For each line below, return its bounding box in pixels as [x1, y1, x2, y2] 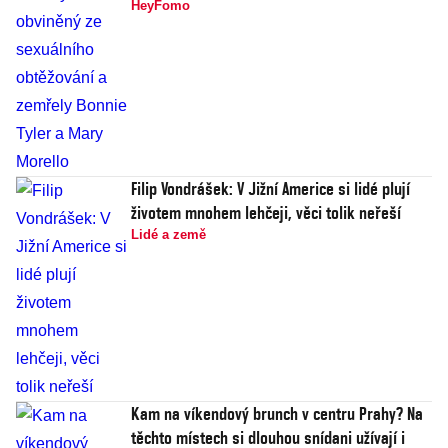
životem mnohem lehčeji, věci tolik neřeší [131, 202, 401, 223]
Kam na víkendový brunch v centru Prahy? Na [131, 403, 423, 424]
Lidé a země [131, 227, 206, 242]
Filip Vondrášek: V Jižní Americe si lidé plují [131, 178, 410, 199]
